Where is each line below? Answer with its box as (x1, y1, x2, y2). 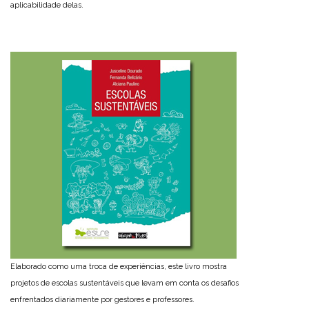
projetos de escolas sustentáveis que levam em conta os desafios (10, 279, 239, 288)
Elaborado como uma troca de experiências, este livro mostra (10, 262, 227, 272)
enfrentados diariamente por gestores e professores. (10, 295, 195, 305)
